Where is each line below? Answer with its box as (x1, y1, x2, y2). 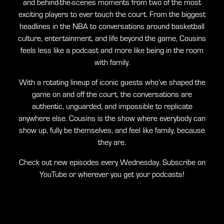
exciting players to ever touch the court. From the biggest (18, 9, 205, 19)
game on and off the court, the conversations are (32, 89, 192, 99)
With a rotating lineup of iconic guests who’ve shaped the (18, 77, 205, 87)
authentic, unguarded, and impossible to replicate (31, 101, 192, 111)
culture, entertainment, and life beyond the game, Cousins (18, 33, 206, 43)
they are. (98, 137, 126, 147)
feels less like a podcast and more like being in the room (20, 45, 203, 55)
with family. (94, 57, 130, 67)
